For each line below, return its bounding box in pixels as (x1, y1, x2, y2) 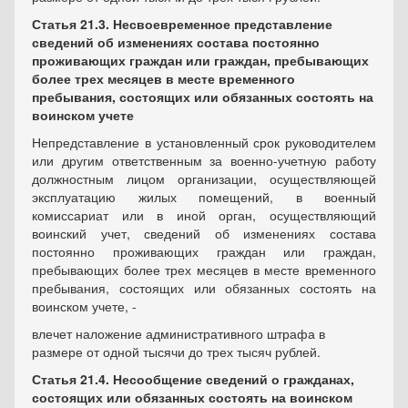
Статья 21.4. (32, 370, 109, 389)
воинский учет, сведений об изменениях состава (32, 224, 376, 243)
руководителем (280, 133, 376, 152)
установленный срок (156, 133, 280, 152)
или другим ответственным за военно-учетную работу (32, 151, 376, 170)
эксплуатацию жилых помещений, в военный (32, 188, 376, 207)
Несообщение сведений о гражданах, (109, 370, 354, 389)
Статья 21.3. (32, 15, 109, 34)
